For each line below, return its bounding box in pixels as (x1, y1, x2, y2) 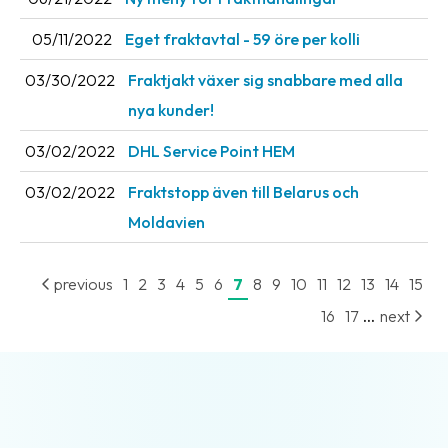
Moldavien (128, 212, 205, 233)
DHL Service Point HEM (128, 141, 295, 162)
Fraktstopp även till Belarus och (128, 182, 359, 203)
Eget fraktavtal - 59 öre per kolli (125, 29, 360, 50)
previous (51, 274, 113, 295)
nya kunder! (128, 100, 214, 121)
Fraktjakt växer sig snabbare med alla (128, 70, 403, 91)
